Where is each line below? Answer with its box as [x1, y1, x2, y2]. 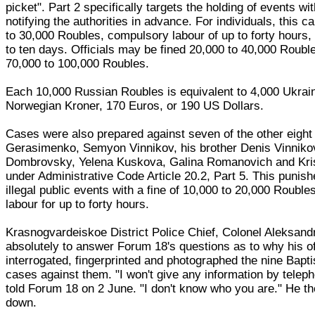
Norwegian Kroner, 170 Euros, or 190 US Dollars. [6, 98, 264, 112]
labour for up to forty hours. [6, 197, 150, 211]
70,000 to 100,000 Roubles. [6, 56, 150, 70]
